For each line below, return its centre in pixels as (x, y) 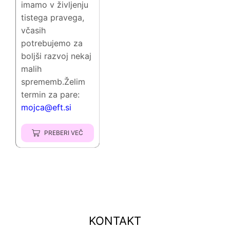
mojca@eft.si (46, 108)
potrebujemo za (52, 43)
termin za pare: (50, 95)
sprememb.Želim (53, 82)
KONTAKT (115, 221)
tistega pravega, (53, 18)
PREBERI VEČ (64, 132)
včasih (33, 31)
